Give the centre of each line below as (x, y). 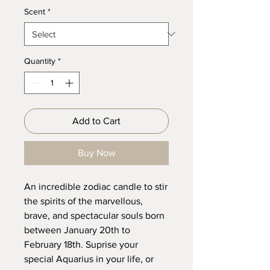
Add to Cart (96, 121)
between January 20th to (77, 230)
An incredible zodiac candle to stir (96, 186)
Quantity (40, 61)
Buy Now (96, 152)
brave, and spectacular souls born (94, 215)
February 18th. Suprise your (81, 244)
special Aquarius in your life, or (89, 259)
